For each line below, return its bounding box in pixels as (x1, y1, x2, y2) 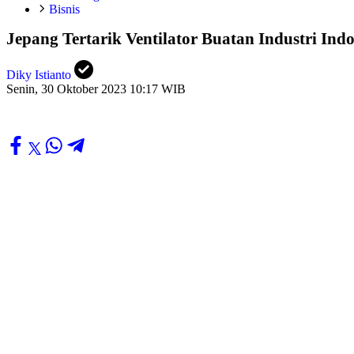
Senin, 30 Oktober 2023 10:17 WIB (6, 82, 186, 96)
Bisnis (49, 2, 80, 16)
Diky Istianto (6, 68, 71, 82)
